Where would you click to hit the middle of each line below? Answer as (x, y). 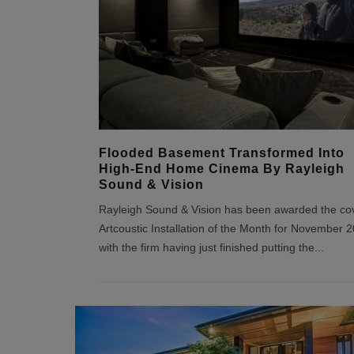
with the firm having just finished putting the (206, 248)
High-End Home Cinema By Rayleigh (221, 169)
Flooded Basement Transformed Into (221, 153)
